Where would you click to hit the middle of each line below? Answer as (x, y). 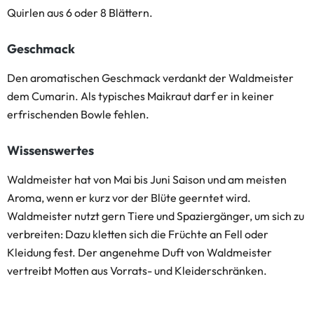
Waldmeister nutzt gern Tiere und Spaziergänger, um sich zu (156, 216)
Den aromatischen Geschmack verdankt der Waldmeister (150, 78)
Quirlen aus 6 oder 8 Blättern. (80, 13)
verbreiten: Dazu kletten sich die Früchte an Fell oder (138, 234)
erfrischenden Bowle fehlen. (78, 114)
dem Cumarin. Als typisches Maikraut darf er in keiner (141, 96)
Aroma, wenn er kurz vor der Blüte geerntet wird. (129, 198)
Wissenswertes (50, 150)
